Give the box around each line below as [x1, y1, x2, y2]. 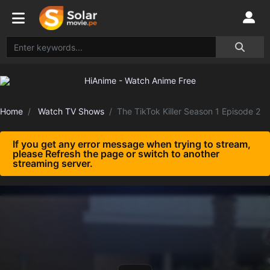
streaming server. [13, 157, 93, 169]
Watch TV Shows [38, 106, 104, 116]
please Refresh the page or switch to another [13, 148, 219, 160]
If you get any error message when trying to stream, [13, 138, 251, 150]
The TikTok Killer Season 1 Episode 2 [117, 106, 260, 116]
